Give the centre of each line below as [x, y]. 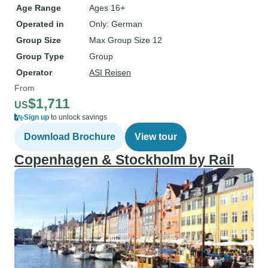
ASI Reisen [110, 72]
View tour [156, 137]
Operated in [40, 24]
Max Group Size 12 [126, 40]
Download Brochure [70, 137]
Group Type [40, 56]
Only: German [116, 24]
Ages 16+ [107, 8]
